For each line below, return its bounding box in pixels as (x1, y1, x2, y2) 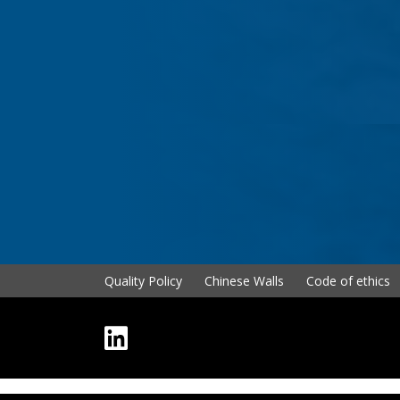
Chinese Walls (204, 272, 284, 290)
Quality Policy (104, 272, 182, 290)
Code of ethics (306, 272, 390, 290)
